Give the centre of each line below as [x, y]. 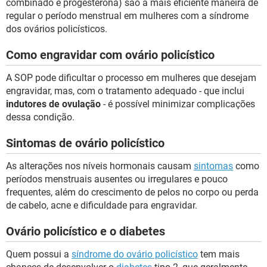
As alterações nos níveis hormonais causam [100, 166]
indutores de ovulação [53, 104]
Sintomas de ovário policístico [85, 143]
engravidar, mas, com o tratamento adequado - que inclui [125, 91]
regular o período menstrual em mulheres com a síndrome [127, 16]
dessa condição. [40, 117]
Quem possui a [39, 254]
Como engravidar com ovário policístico [110, 55]
